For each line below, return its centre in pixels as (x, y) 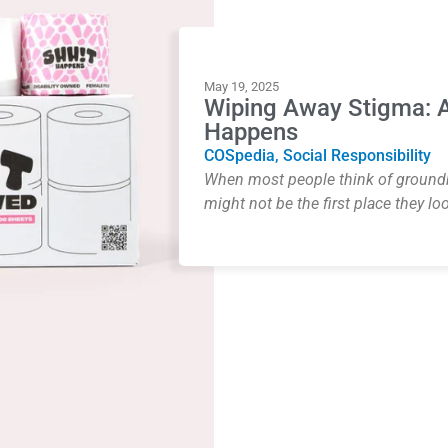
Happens (254, 131)
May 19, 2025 (241, 86)
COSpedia (239, 155)
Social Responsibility (357, 155)
